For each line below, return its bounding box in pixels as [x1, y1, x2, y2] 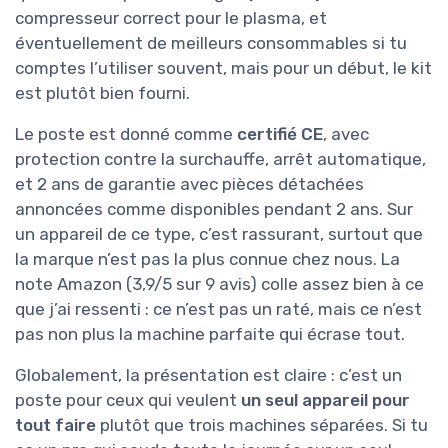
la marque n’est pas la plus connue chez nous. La [15, 248, 400, 269]
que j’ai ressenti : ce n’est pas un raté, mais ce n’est [15, 298, 422, 319]
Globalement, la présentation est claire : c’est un [15, 364, 402, 385]
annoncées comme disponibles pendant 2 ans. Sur [15, 198, 413, 219]
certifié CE [237, 123, 323, 144]
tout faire [15, 414, 96, 435]
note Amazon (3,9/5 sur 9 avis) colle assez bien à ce [15, 273, 424, 294]
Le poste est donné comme [15, 123, 237, 144]
